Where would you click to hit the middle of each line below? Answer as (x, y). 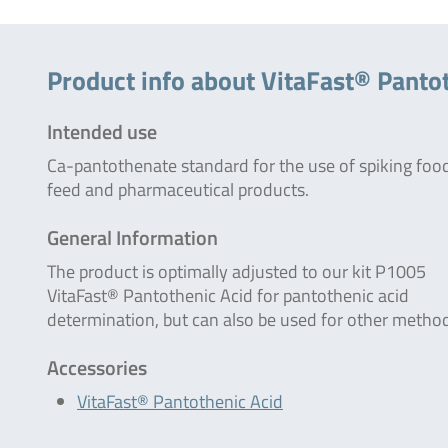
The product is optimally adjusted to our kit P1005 (236, 271)
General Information (132, 237)
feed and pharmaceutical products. (178, 189)
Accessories (97, 367)
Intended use (102, 131)
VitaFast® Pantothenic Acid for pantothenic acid (228, 295)
